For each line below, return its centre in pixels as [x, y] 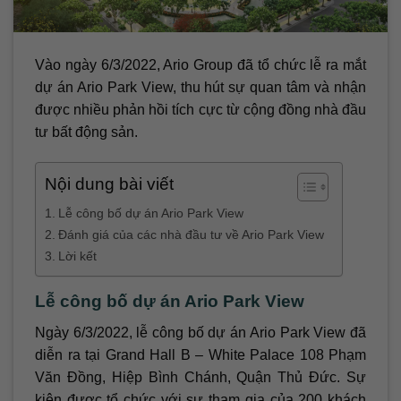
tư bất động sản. [86, 132]
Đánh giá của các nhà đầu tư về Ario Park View [191, 235]
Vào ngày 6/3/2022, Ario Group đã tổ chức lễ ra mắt [200, 65]
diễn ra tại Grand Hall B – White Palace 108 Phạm [200, 354]
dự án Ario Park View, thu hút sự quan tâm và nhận [200, 88]
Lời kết [77, 256]
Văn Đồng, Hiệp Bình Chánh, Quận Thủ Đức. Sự [200, 377]
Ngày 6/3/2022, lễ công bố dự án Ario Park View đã [200, 332]
